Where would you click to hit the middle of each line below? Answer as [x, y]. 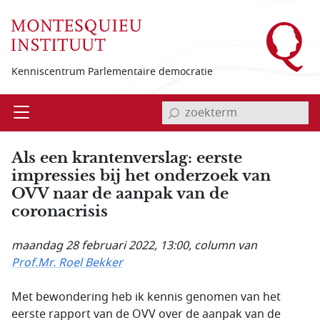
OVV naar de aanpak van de [120, 193]
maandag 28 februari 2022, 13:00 [100, 246]
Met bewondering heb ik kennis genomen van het [146, 297]
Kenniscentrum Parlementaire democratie [112, 71]
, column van [223, 246]
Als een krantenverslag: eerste [127, 157]
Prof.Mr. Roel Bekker [67, 263]
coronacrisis [60, 211]
